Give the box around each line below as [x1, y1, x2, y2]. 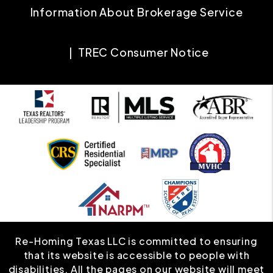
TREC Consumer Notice [77, 44, 209, 59]
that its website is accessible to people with [23, 248, 250, 261]
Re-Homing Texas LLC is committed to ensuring [15, 234, 258, 247]
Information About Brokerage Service [30, 4, 243, 19]
